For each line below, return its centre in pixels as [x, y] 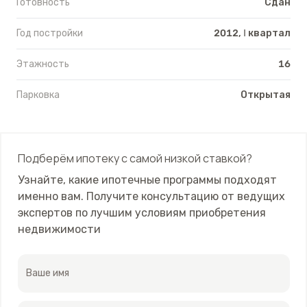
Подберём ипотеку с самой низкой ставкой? [135, 158]
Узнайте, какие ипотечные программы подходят [147, 180]
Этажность [43, 64]
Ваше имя [47, 273]
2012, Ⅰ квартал [252, 33]
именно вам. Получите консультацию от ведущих [151, 196]
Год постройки [50, 33]
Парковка [38, 95]
